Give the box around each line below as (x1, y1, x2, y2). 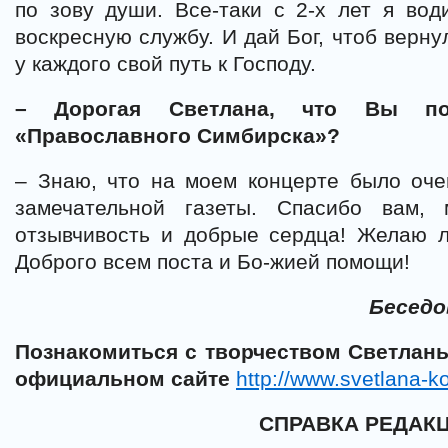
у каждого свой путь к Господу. (15, 51, 316, 75)
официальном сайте (15, 366, 236, 390)
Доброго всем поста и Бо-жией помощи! (15, 249, 410, 273)
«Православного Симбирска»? (15, 123, 340, 147)
